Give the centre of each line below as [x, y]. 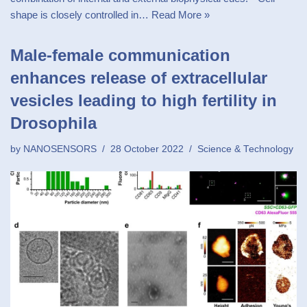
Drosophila [53, 123]
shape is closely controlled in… [81, 14]
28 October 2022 [147, 149]
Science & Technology [245, 149]
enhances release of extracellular [139, 77]
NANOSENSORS [60, 149]
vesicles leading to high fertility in [144, 100]
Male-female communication [120, 55]
